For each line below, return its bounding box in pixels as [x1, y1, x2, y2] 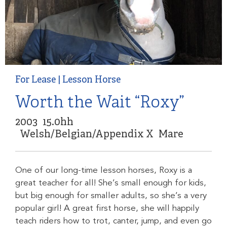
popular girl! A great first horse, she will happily [15, 202, 199, 215]
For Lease [15, 74, 56, 87]
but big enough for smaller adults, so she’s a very [15, 189, 207, 203]
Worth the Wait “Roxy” [15, 93, 184, 114]
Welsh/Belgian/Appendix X [20, 128, 154, 141]
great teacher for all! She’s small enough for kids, [15, 176, 206, 190]
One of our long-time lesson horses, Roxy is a [15, 164, 192, 177]
